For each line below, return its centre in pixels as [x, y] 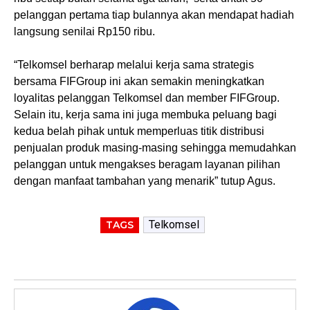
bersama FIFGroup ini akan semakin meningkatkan [139, 81]
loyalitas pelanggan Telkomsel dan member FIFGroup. [147, 98]
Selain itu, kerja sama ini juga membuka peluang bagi [145, 114]
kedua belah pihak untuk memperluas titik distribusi [139, 131]
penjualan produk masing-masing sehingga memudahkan [155, 147]
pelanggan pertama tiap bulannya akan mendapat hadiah [154, 15]
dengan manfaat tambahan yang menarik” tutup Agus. [146, 181]
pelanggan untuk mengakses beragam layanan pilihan [147, 164]
